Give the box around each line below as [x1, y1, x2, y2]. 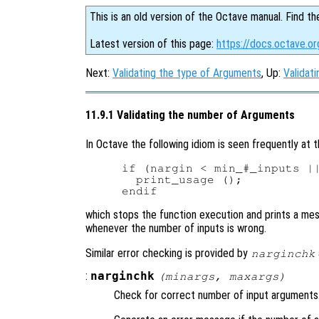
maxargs [229, 270, 279, 282]
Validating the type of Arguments [113, 66, 261, 80]
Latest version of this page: [90, 37, 216, 51]
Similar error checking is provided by [85, 246, 251, 260]
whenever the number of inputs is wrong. [85, 221, 266, 235]
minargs [164, 270, 215, 282]
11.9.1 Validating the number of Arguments [85, 108, 295, 122]
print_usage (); [122, 173, 244, 185]
